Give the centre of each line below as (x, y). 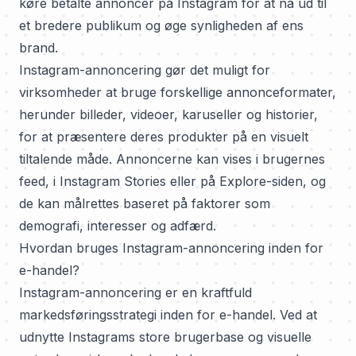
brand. (39, 48)
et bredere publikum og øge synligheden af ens (161, 25)
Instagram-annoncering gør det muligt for (145, 70)
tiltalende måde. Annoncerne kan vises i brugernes (172, 159)
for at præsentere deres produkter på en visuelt (164, 137)
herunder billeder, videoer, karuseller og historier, (168, 114)
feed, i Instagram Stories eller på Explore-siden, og (172, 181)
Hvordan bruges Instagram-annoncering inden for (171, 248)
